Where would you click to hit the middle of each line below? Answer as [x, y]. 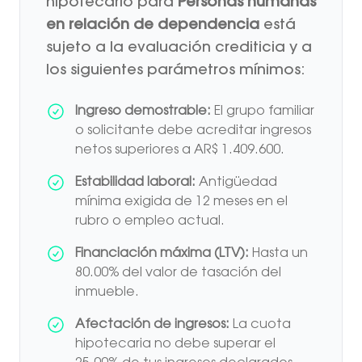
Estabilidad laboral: [135, 182]
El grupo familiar [263, 111]
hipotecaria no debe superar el [175, 344]
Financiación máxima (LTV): [162, 253]
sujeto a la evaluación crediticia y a [179, 48]
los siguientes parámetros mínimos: [175, 71]
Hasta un [278, 253]
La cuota [260, 324]
